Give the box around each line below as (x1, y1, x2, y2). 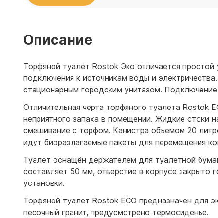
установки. (23, 178, 65, 188)
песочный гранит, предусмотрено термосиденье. (23, 207, 209, 217)
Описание (23, 32, 92, 48)
